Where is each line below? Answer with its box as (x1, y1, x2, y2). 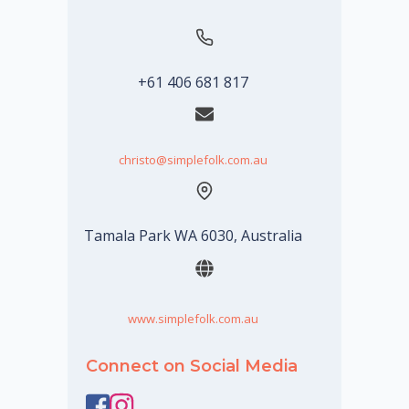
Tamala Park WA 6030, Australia (84, 225, 302, 246)
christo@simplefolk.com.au (119, 152, 267, 169)
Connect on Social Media (86, 355, 298, 376)
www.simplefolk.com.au (128, 309, 258, 327)
